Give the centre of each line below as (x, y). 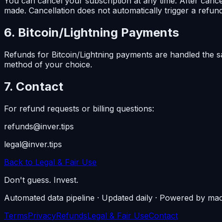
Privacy (42, 216)
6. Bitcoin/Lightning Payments (91, 33)
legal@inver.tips (33, 144)
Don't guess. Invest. (41, 180)
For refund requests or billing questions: (79, 109)
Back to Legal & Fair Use (50, 162)
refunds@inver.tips (39, 127)
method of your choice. (48, 65)
